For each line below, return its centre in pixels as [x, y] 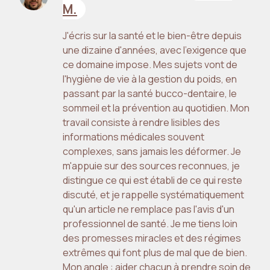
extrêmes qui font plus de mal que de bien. [155, 253]
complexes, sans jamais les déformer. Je [152, 152]
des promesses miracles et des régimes [152, 238]
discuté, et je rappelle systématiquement [153, 195]
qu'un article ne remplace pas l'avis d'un [149, 209]
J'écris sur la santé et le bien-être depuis [152, 36]
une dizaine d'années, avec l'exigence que [155, 50]
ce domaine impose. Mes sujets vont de [150, 65]
